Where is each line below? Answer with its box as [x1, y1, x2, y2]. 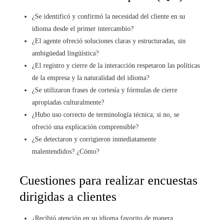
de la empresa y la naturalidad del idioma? [32, 74, 149, 82]
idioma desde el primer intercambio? [32, 25, 134, 32]
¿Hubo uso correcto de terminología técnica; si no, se [32, 110, 179, 118]
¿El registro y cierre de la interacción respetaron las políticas [32, 61, 200, 69]
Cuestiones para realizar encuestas [20, 173, 197, 188]
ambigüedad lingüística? [32, 49, 99, 57]
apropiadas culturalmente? [32, 98, 104, 106]
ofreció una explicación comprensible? [32, 123, 138, 131]
